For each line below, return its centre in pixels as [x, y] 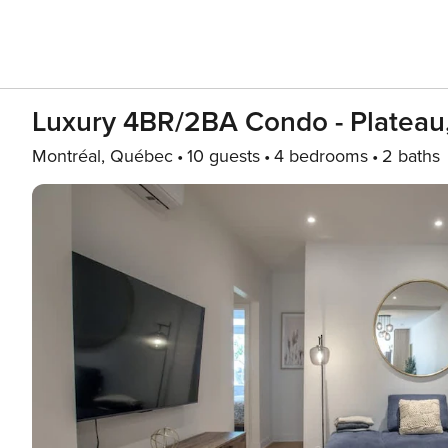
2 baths [411, 156]
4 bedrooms [321, 156]
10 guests [223, 156]
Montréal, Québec [102, 156]
